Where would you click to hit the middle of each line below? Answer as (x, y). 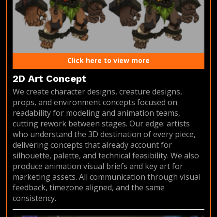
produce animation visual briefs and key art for (98, 166)
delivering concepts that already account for (92, 145)
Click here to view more (108, 60)
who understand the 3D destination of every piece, (104, 134)
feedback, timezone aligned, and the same (89, 187)
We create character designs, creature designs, (97, 91)
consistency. (34, 198)
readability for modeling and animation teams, (96, 113)
